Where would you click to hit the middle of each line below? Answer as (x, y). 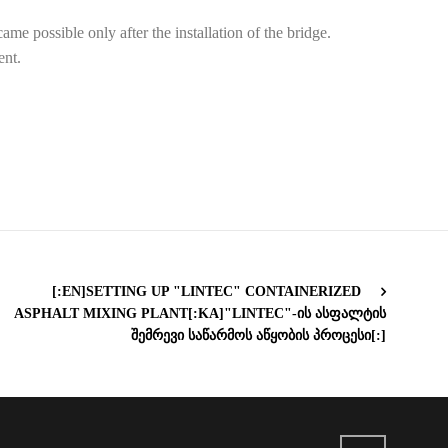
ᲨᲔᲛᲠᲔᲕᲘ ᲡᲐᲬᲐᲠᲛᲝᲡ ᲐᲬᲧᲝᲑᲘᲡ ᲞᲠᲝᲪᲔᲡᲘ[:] (258, 335)
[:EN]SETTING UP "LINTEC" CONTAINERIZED (206, 291)
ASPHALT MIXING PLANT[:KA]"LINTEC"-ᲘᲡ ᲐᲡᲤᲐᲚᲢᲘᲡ (199, 313)
